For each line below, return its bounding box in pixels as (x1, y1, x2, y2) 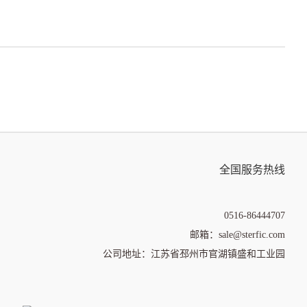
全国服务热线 (219, 164, 285, 176)
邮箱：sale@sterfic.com (190, 229, 285, 240)
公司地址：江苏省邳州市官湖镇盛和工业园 (103, 248, 285, 259)
